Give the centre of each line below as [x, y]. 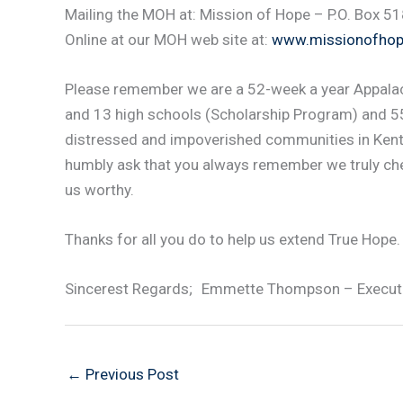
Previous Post [130, 374]
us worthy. [99, 189]
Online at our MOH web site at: [168, 39]
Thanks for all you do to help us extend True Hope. [233, 240]
